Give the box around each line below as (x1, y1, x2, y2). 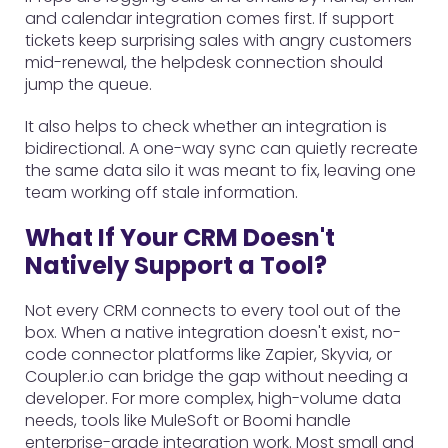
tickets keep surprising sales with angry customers (25, 29, 412, 52)
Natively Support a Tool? (25, 249, 327, 282)
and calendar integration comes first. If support (25, 7, 394, 30)
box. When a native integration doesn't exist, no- (25, 321, 401, 344)
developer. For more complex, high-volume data (25, 387, 401, 410)
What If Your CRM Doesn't (25, 221, 335, 254)
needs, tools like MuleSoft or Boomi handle (25, 409, 351, 432)
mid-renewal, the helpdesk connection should (25, 51, 383, 74)
